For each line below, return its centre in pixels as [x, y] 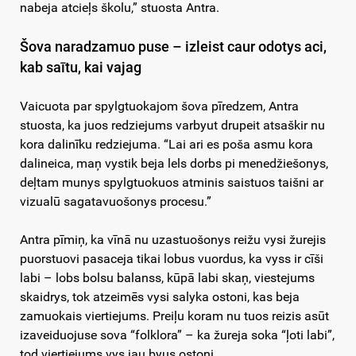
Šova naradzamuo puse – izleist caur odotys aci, [173, 47]
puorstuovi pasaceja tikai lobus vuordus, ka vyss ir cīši [172, 259]
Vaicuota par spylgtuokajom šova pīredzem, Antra [159, 106]
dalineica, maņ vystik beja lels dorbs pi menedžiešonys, [174, 164]
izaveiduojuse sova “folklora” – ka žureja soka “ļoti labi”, [177, 335]
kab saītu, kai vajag [81, 68]
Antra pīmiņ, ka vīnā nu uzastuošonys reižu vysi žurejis [173, 240]
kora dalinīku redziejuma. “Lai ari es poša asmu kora [166, 145]
